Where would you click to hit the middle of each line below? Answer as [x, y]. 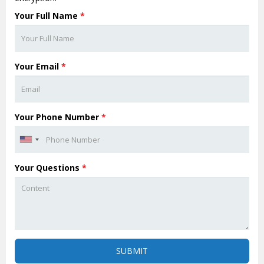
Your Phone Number [58, 117]
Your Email [38, 66]
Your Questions [48, 167]
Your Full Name [47, 15]
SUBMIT [132, 250]
